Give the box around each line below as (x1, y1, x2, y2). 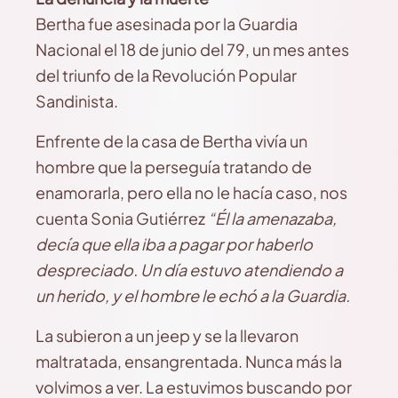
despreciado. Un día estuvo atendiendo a (36, 259, 343, 280)
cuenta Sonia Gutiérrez (36, 208, 208, 228)
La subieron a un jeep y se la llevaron (36, 325, 298, 346)
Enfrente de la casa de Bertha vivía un (36, 131, 307, 151)
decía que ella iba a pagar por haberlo (36, 234, 313, 254)
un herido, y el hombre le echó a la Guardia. (36, 285, 350, 306)
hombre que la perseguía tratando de (36, 156, 312, 177)
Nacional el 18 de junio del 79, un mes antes (36, 39, 349, 60)
